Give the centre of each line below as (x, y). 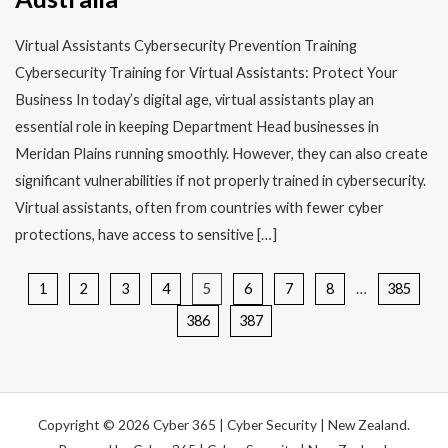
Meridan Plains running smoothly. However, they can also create (221, 153)
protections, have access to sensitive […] (146, 234)
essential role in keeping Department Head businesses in (197, 126)
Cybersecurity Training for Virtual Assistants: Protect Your (206, 72)
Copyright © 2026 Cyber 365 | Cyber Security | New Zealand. (224, 424)
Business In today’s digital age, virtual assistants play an (194, 99)
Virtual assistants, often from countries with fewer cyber (199, 207)
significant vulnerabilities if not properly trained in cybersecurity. (220, 180)
